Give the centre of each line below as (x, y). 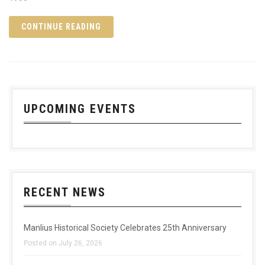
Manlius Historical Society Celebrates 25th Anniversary (125, 227)
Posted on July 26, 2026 (63, 243)
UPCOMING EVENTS (80, 109)
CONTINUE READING (61, 26)
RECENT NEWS (65, 192)
